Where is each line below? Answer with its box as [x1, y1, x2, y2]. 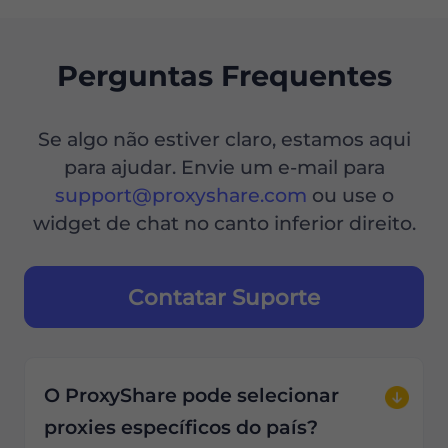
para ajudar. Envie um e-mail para [63, 155, 385, 179]
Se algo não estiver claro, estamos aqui [37, 127, 411, 151]
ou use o [306, 183, 394, 207]
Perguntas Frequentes [56, 57, 392, 93]
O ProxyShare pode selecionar [44, 383, 339, 407]
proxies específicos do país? [44, 415, 318, 439]
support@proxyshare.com [54, 183, 307, 207]
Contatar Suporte [128, 283, 320, 310]
